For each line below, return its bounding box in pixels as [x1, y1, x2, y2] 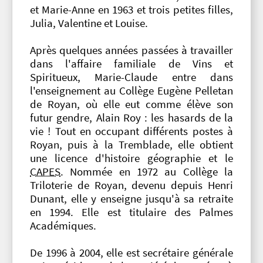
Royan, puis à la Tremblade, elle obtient [30, 138, 233, 152]
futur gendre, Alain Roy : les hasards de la [30, 111, 233, 125]
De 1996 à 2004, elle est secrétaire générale [30, 246, 233, 260]
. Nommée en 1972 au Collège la [60, 165, 233, 179]
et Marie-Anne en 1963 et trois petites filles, [30, 3, 233, 17]
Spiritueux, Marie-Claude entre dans [30, 70, 233, 85]
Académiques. [30, 219, 96, 233]
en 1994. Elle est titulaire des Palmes [30, 205, 233, 220]
